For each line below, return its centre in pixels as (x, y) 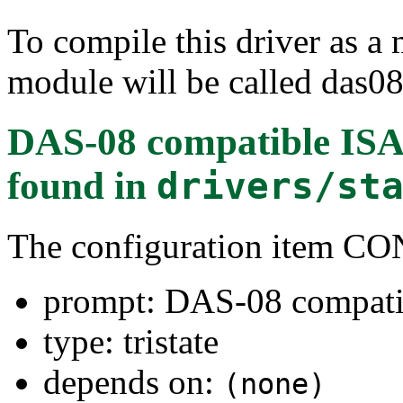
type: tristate (131, 341)
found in (82, 185)
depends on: (133, 381)
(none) (274, 384)
